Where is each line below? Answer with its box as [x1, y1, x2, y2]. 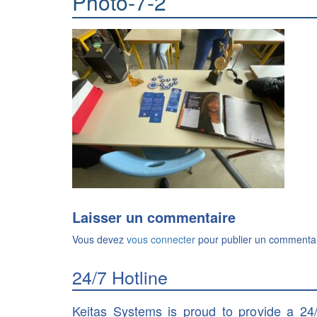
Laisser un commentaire [72, 207, 236, 227]
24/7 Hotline [72, 264, 168, 289]
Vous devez [72, 232, 127, 246]
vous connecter [127, 232, 195, 246]
